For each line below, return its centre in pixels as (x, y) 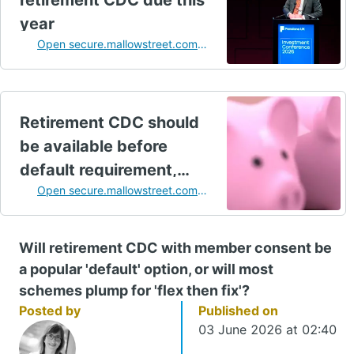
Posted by (50, 311)
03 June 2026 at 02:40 (267, 330)
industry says (72, 194)
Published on (238, 311)
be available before (94, 147)
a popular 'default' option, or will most (146, 269)
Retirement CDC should (109, 123)
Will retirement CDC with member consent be (175, 248)
